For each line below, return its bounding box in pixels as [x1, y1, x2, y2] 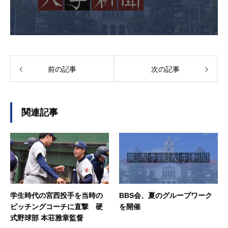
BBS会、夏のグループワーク [119, 191, 212, 199]
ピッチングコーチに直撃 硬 [10, 202, 103, 211]
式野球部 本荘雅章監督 [10, 213, 83, 222]
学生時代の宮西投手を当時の [10, 191, 103, 199]
